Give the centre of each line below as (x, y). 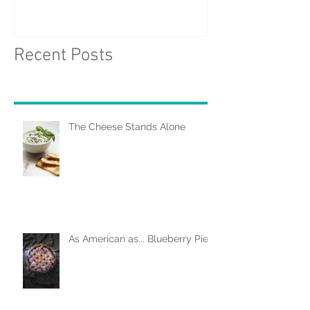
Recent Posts (64, 80)
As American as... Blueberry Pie (138, 263)
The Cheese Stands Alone (127, 151)
